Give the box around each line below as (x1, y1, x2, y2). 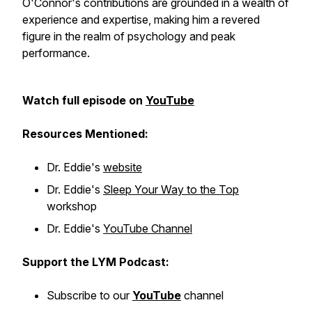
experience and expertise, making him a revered (22, 13, 260, 26)
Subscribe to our (47, 288, 132, 302)
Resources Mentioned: (22, 127, 148, 141)
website (103, 160, 142, 174)
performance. (22, 46, 90, 60)
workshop (47, 199, 97, 213)
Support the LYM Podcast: (22, 255, 169, 269)
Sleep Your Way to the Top (103, 182, 239, 196)
